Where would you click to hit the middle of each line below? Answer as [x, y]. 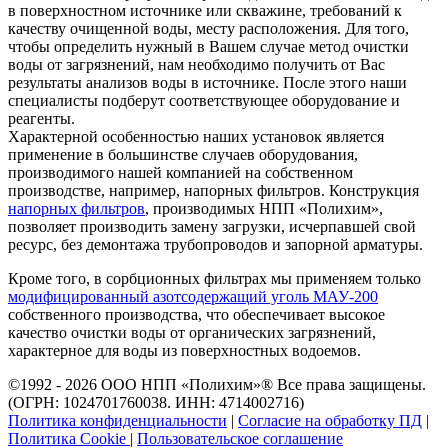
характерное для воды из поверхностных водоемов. [184, 351]
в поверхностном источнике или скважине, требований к [205, 11]
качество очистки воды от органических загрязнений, [192, 333]
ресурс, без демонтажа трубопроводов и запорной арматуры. [215, 245]
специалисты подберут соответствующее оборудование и [204, 101]
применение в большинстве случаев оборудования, [183, 155]
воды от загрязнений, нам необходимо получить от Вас [196, 65]
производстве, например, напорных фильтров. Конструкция [213, 191]
